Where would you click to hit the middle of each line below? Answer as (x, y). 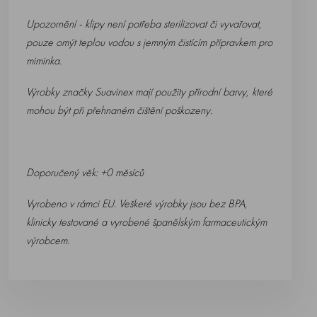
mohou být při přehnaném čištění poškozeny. (119, 110)
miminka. (44, 60)
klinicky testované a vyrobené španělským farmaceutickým (146, 222)
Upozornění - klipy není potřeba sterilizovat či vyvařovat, (144, 24)
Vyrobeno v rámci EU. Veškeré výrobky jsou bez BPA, (137, 203)
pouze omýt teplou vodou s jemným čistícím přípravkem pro (149, 42)
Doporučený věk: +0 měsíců (85, 172)
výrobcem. (48, 240)
